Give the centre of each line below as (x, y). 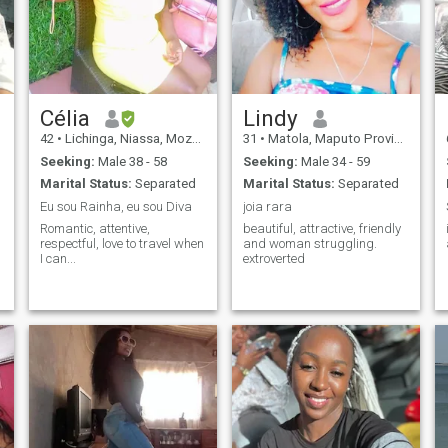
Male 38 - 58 (130, 161)
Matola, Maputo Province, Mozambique (329, 139)
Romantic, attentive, (94, 229)
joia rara (267, 206)
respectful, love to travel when (121, 244)
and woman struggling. (309, 244)
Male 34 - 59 (333, 161)
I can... (57, 259)
